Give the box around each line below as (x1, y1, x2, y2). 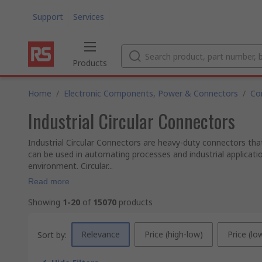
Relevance (81, 229, 120, 240)
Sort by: (37, 229, 67, 240)
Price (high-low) (144, 229, 203, 240)
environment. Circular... (28, 160, 113, 171)
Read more (28, 177, 70, 186)
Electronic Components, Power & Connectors (64, 88, 238, 99)
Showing (28, 196, 63, 208)
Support (33, 11, 63, 22)
